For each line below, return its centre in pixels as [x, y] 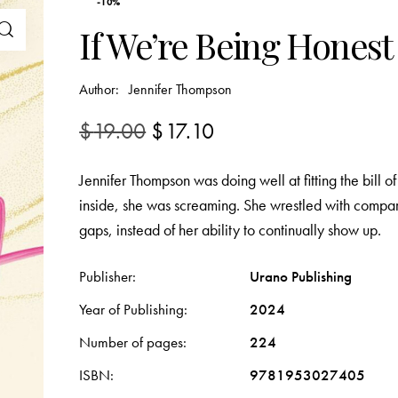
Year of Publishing [132, 310]
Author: [101, 90]
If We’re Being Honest [236, 45]
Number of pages [131, 342]
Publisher [106, 277]
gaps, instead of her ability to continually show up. [231, 230]
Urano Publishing [301, 277]
